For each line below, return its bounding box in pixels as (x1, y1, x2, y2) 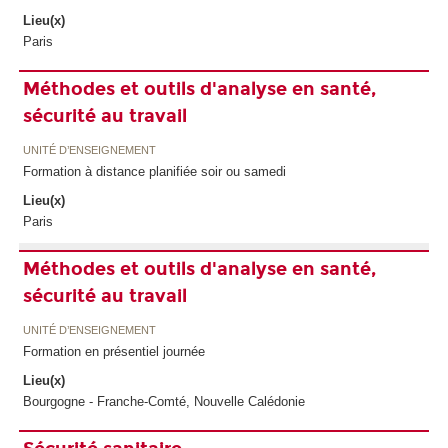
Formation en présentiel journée (22, 343, 205, 359)
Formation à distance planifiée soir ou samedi (22, 163, 286, 179)
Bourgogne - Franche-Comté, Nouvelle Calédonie (22, 393, 305, 409)
